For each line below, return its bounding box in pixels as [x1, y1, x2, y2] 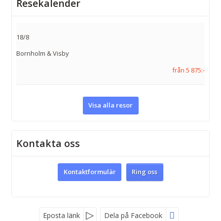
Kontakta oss [16, 136, 80, 150]
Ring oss [132, 167, 158, 177]
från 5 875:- [172, 65, 205, 74]
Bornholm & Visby [16, 49, 69, 58]
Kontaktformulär [63, 167, 116, 177]
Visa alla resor [88, 101, 133, 110]
